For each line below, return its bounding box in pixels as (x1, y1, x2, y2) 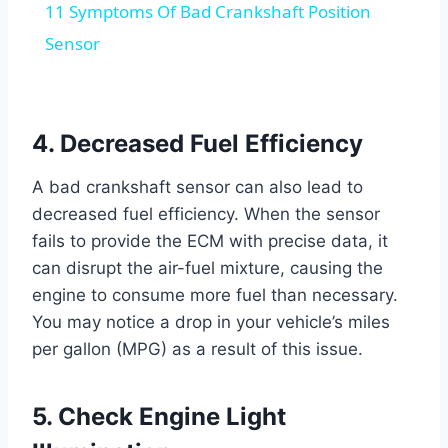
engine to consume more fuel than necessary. (32, 285, 398, 306)
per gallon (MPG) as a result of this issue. (32, 339, 363, 360)
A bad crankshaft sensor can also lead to (32, 177, 363, 198)
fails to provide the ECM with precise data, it (32, 231, 388, 252)
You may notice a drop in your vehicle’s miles (32, 312, 390, 333)
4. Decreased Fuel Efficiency (32, 129, 363, 159)
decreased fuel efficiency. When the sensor (32, 204, 380, 225)
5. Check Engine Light (32, 402, 286, 432)
